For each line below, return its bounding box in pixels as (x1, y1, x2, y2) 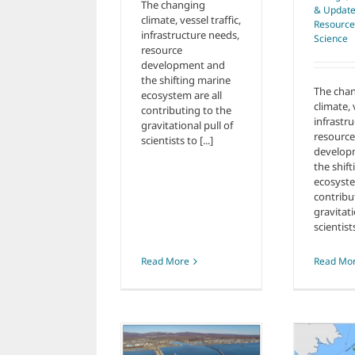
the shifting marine (141, 72, 231, 87)
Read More (141, 254, 189, 268)
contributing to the (141, 102, 231, 117)
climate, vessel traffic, (141, 12, 241, 27)
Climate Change (174, 316, 275, 334)
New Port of (13, 329, 90, 347)
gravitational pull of (141, 117, 233, 132)
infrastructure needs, (141, 27, 239, 42)
